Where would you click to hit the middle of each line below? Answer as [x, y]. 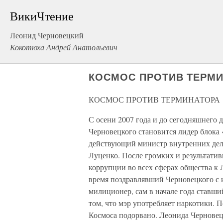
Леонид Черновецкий [47, 35]
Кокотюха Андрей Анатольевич [64, 47]
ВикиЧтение [42, 16]
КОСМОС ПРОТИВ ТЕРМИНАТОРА [154, 99]
